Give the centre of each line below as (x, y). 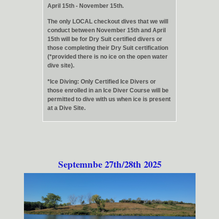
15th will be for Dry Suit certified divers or (105, 39)
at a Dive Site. (66, 108)
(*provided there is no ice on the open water (108, 57)
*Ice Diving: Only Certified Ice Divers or (102, 81)
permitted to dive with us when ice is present (109, 99)
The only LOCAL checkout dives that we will (108, 22)
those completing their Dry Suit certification (108, 48)
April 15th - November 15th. (86, 6)
